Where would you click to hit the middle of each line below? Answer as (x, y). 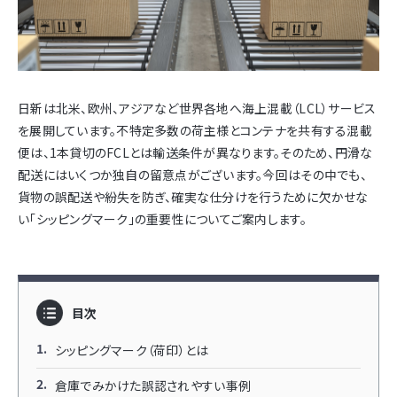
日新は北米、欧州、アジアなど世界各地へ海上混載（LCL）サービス (197, 109)
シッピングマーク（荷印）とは (132, 350)
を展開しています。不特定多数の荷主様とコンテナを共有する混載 (195, 131)
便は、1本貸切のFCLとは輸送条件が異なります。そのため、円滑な (195, 153)
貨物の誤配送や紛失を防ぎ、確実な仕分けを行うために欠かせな (193, 197)
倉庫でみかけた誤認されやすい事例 (153, 386)
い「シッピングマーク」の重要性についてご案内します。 (162, 219)
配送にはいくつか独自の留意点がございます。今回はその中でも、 (192, 175)
